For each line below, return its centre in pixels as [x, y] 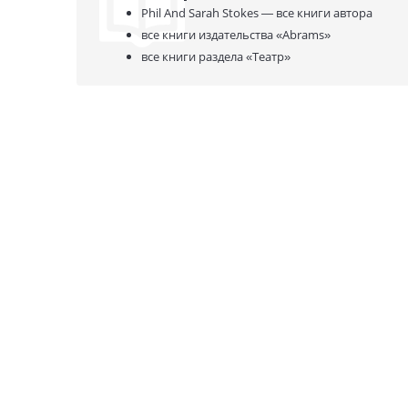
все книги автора [324, 12]
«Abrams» [302, 34]
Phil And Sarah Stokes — [209, 12]
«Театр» [267, 56]
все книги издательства [207, 34]
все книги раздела [192, 56]
